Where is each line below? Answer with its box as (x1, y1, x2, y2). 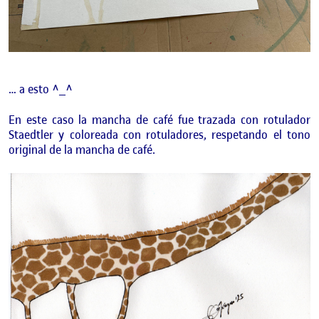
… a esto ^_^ (9, 81, 73, 98)
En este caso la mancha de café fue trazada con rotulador (9, 112, 310, 128)
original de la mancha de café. (9, 142, 155, 158)
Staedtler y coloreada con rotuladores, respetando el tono (9, 127, 310, 143)
